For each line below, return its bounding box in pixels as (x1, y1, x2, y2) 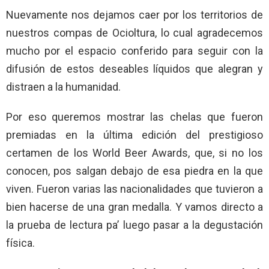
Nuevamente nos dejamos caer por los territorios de (6, 8, 263, 21)
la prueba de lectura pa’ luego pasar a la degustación (6, 218, 263, 231)
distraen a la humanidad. (6, 80, 121, 93)
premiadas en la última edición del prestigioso (6, 128, 263, 141)
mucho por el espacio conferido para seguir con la (6, 44, 263, 57)
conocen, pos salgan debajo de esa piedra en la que (6, 164, 263, 177)
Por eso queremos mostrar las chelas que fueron (6, 110, 263, 123)
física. (6, 236, 35, 249)
